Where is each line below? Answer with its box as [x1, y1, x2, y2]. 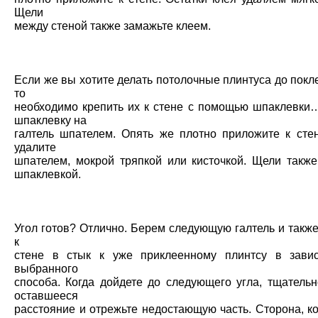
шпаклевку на [14, 114, 87, 127]
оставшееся [14, 289, 78, 302]
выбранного [14, 262, 78, 275]
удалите [14, 141, 56, 154]
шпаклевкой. [14, 168, 81, 181]
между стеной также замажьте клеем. [14, 19, 211, 33]
